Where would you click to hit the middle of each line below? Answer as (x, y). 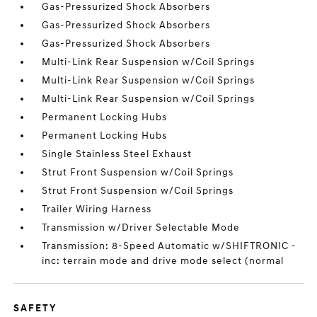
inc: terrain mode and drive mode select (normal (163, 261)
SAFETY (35, 308)
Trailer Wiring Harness (97, 209)
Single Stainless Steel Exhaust (117, 154)
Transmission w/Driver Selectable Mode (141, 227)
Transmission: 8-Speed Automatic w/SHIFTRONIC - (169, 246)
